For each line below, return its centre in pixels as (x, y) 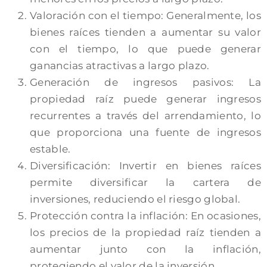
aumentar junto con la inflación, (145, 249)
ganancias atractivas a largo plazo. (120, 65)
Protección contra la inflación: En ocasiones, (145, 215)
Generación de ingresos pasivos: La (145, 82)
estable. (50, 149)
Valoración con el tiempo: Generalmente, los (145, 15)
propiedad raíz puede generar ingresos (145, 99)
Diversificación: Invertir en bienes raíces (145, 165)
